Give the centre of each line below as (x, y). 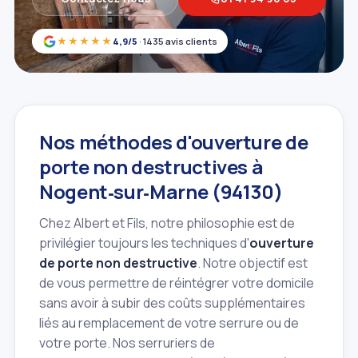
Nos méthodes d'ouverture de (174, 142)
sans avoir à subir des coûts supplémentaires (172, 303)
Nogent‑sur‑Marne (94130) (161, 192)
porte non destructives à (151, 167)
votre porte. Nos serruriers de (127, 343)
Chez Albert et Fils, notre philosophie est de (167, 223)
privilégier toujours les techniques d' (144, 243)
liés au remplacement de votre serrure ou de (169, 323)
